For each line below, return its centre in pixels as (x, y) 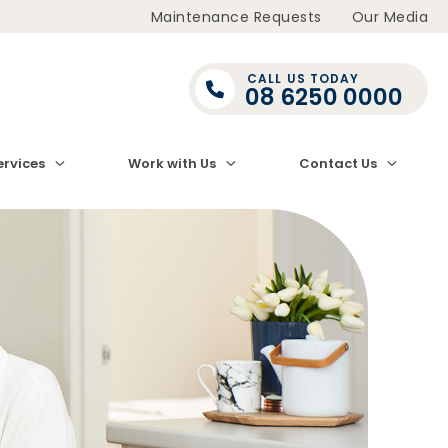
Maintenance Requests (236, 16)
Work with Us (171, 163)
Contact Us (337, 163)
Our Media (389, 16)
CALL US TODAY (303, 78)
